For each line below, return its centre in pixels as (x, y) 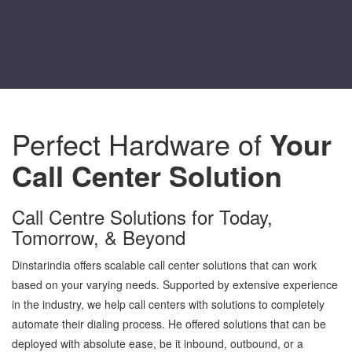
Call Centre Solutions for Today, (142, 216)
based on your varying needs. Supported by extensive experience (175, 284)
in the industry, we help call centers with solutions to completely (168, 304)
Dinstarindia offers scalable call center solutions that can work (164, 265)
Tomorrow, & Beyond (99, 237)
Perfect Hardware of (141, 143)
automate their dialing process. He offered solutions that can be (169, 324)
